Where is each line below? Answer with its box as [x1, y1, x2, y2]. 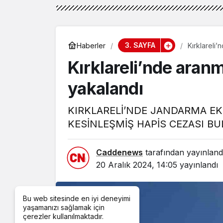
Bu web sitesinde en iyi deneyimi [23, 194, 130, 203]
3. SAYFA [124, 41, 155, 50]
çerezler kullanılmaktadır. [23, 212, 104, 221]
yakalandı [68, 78, 143, 99]
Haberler [77, 41, 106, 50]
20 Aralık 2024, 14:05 [96, 160, 177, 170]
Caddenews [96, 147, 143, 158]
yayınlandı [177, 160, 218, 170]
